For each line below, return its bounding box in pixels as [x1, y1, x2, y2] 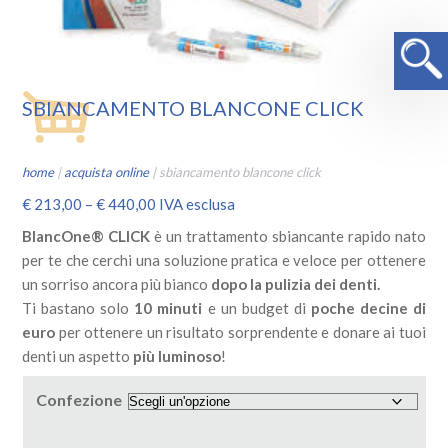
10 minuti [134, 298, 203, 317]
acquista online [64, 163, 150, 180]
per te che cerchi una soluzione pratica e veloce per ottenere [22, 250, 426, 269]
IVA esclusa [159, 194, 236, 213]
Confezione [36, 389, 122, 409]
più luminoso [133, 346, 222, 365]
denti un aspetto [22, 346, 134, 365]
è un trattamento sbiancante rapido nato [150, 226, 426, 245]
